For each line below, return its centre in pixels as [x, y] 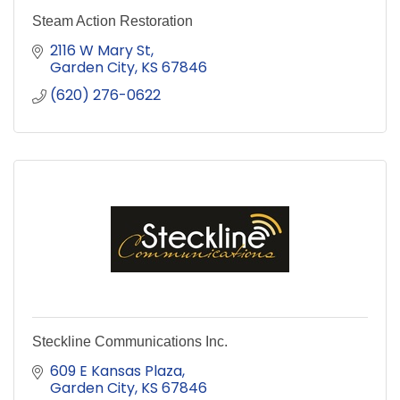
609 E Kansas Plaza [116, 371]
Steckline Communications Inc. [130, 342]
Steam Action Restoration [112, 21]
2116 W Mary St [100, 51]
